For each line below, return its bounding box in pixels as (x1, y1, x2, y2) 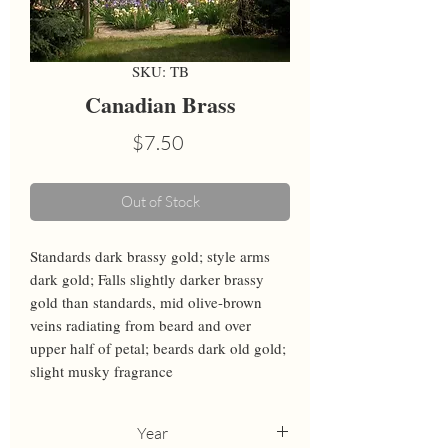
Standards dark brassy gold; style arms (30, 246, 270, 267)
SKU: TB (131, 61, 189, 82)
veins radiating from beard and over (30, 315, 251, 336)
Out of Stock (120, 192, 200, 212)
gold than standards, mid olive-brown (30, 292, 262, 313)
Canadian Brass (84, 88, 236, 122)
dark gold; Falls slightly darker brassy (30, 269, 264, 290)
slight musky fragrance (30, 361, 173, 382)
